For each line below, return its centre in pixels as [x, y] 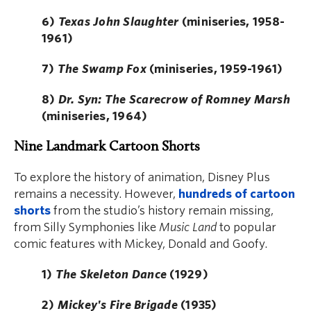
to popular [246, 228]
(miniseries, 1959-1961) [215, 69]
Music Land [188, 228]
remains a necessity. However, [96, 194]
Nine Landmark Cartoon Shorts [107, 148]
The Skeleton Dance [111, 275]
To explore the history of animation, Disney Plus [142, 178]
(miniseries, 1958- [232, 22]
